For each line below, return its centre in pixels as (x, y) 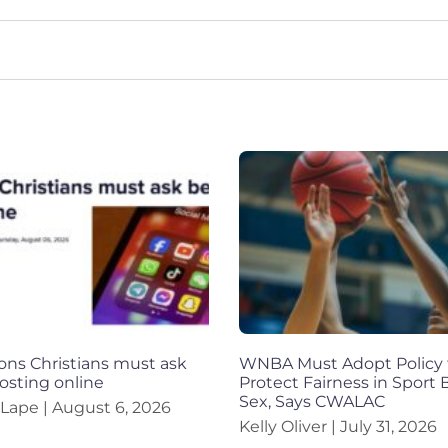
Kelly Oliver (285, 427)
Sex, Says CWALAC (312, 402)
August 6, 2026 (109, 408)
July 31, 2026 (386, 427)
